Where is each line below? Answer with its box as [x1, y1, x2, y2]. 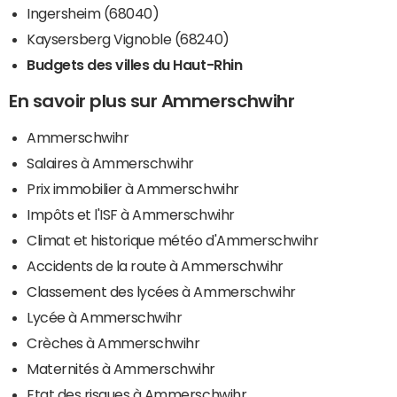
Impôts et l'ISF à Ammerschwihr [27, 207, 235, 222]
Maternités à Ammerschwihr [27, 362, 215, 377]
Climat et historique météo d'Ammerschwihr [27, 233, 319, 248]
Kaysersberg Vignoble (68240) [27, 32, 230, 47]
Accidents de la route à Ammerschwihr [27, 259, 284, 274]
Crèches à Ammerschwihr [27, 336, 200, 351]
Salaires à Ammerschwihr [27, 156, 194, 171]
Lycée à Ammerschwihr [27, 310, 183, 325]
